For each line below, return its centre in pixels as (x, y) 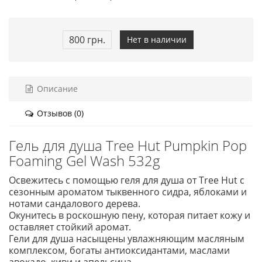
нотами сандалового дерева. (75, 204)
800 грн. (87, 40)
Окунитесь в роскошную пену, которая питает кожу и (130, 215)
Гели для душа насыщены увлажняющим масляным (127, 239)
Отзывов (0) (59, 113)
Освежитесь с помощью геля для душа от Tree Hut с (127, 180)
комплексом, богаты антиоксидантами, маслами (119, 250)
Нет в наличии (157, 39)
